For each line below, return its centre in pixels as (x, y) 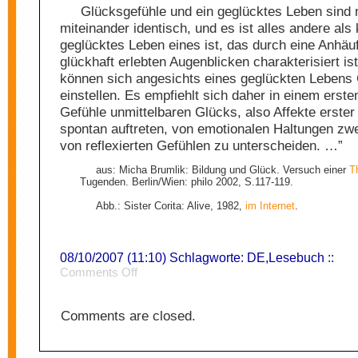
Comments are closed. (128, 316)
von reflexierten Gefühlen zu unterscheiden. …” (201, 146)
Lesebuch (296, 258)
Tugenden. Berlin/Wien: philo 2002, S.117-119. (186, 182)
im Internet (270, 206)
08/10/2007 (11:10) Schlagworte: (153, 258)
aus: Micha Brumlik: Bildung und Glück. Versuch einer (222, 170)
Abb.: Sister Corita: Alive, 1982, (170, 206)
